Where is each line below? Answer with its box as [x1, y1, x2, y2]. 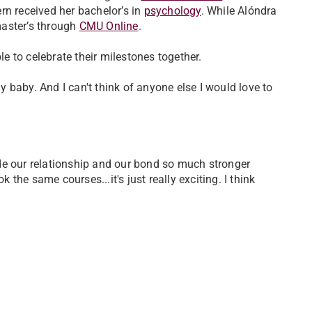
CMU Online [79, 19, 139, 33]
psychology [143, 4, 201, 17]
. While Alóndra [201, 4, 277, 17]
